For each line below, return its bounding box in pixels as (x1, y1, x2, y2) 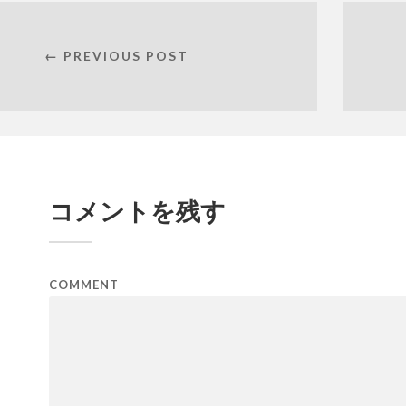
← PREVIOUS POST (43, 48, 188, 64)
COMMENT (49, 276, 119, 292)
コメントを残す (49, 195, 226, 226)
